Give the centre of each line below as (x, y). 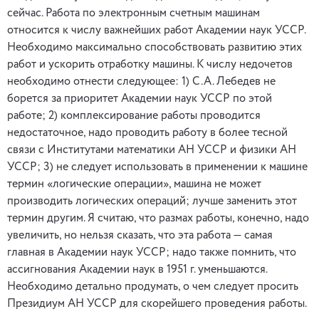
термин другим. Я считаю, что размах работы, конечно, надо (158, 219)
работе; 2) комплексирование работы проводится (134, 116)
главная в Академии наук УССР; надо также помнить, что (152, 253)
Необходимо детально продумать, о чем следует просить (153, 287)
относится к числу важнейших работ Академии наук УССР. (156, 31)
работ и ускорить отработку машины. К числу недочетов (150, 65)
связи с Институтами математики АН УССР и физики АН (152, 150)
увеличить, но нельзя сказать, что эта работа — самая (140, 236)
